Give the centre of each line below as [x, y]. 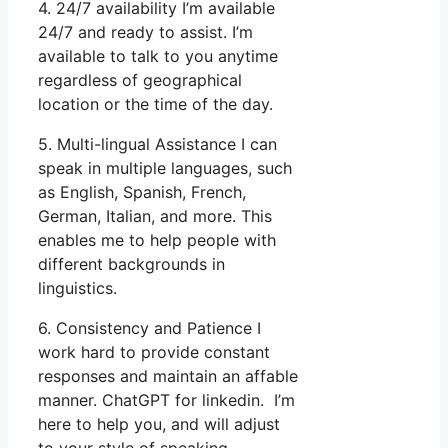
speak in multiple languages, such [165, 167]
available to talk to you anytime [158, 55]
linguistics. [77, 287]
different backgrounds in [131, 263]
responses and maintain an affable [168, 375]
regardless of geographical [140, 79]
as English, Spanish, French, [142, 191]
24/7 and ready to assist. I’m [145, 31]
